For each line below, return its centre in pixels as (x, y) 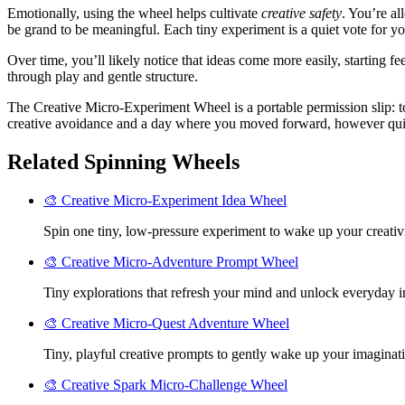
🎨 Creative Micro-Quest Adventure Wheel (166, 323)
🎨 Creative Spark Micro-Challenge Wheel (165, 384)
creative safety (301, 13)
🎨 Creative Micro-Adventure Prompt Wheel (171, 261)
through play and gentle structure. (103, 76)
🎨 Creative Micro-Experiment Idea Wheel (165, 200)
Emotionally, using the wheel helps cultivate (134, 13)
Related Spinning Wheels (123, 161)
